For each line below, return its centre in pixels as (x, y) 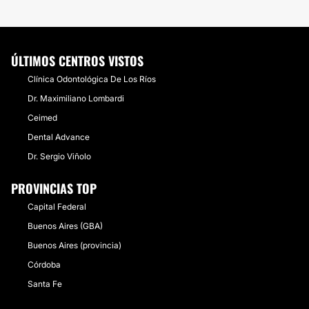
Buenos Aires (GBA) (65, 226)
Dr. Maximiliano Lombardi (76, 98)
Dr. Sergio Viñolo (59, 156)
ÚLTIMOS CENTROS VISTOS (77, 61)
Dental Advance (59, 137)
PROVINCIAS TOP (54, 188)
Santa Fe (45, 284)
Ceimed (42, 118)
